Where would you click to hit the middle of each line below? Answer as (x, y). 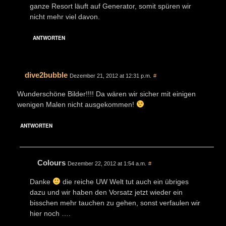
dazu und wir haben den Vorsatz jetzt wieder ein (106, 192)
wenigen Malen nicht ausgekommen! (77, 104)
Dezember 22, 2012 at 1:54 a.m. (107, 163)
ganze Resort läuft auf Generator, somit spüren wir (110, 6)
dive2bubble (46, 75)
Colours (51, 162)
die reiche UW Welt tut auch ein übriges (124, 181)
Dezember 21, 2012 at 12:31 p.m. (110, 75)
